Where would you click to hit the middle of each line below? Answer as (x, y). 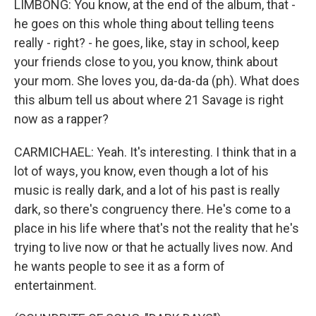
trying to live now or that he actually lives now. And (153, 247)
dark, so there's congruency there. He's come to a (152, 209)
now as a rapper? (61, 119)
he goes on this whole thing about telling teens (144, 24)
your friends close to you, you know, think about (146, 62)
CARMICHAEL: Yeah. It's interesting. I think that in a (155, 152)
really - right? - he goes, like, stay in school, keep (147, 43)
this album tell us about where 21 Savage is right (149, 100)
